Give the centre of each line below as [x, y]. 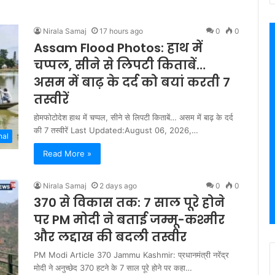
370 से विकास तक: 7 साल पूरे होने [129, 202]
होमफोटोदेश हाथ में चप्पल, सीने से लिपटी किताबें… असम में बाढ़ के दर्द [134, 117]
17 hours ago [121, 31]
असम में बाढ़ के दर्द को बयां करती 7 [132, 82]
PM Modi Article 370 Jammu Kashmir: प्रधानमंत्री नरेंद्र [131, 254]
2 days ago [118, 185]
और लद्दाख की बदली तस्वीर [110, 237]
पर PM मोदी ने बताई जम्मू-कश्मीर [129, 219]
